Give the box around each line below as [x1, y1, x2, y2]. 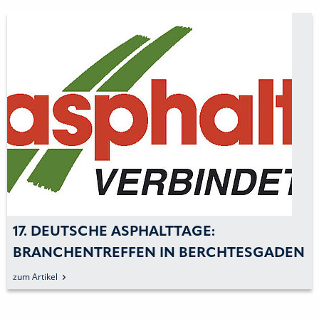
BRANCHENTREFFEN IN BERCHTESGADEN [13, 246, 305, 261]
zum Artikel [13, 271, 58, 283]
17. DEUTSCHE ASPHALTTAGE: [13, 225, 215, 239]
